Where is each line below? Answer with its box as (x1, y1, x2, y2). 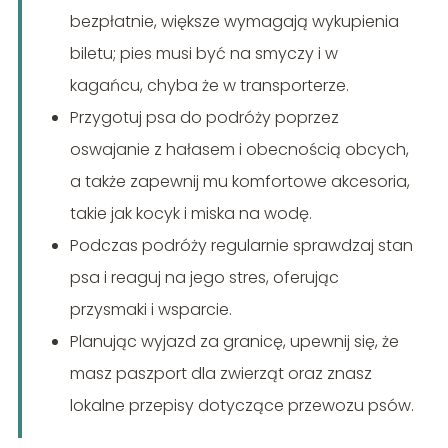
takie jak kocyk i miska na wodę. (69, 201, 312, 225)
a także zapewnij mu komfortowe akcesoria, (69, 169, 410, 193)
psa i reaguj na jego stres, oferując (69, 265, 339, 289)
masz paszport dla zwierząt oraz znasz (69, 361, 372, 385)
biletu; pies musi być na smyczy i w (69, 41, 338, 65)
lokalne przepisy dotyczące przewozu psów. (69, 393, 414, 417)
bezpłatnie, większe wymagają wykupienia (69, 9, 399, 33)
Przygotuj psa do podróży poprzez (69, 105, 339, 129)
